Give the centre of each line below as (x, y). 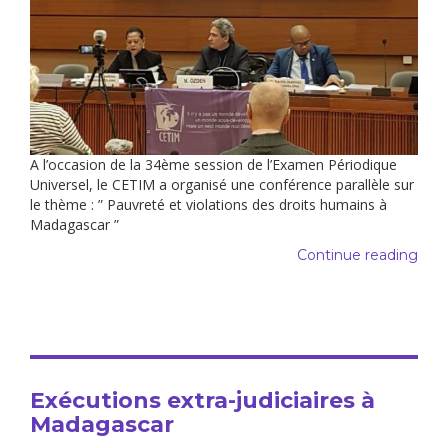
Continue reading (357, 255)
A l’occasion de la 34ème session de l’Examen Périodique (213, 165)
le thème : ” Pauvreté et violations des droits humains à (208, 205)
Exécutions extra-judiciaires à (202, 401)
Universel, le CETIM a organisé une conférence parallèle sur (222, 185)
